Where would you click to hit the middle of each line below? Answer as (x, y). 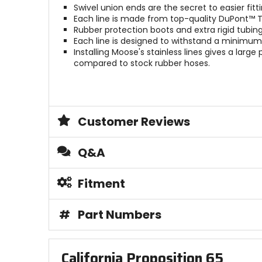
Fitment (101, 184)
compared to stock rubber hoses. (142, 63)
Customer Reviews (134, 122)
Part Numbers (119, 215)
